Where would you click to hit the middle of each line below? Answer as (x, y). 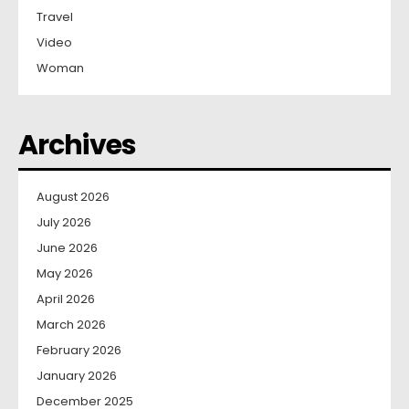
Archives (77, 146)
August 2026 (73, 197)
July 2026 (64, 223)
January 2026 (77, 376)
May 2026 (65, 274)
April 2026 (66, 299)
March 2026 (71, 325)
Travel (55, 17)
